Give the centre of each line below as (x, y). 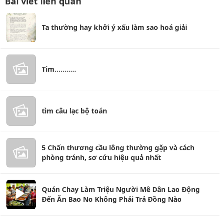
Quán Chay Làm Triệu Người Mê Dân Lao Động (121, 189)
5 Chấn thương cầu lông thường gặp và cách (118, 148)
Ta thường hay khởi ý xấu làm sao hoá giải (114, 27)
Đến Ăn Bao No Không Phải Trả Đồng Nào (112, 199)
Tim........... (59, 69)
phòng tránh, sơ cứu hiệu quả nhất (101, 157)
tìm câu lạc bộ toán (74, 111)
